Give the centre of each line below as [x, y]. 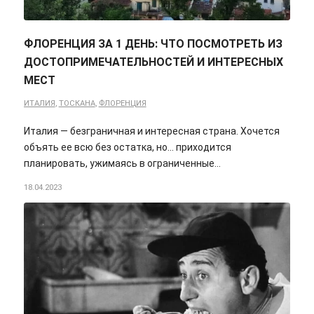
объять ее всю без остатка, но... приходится [127, 147]
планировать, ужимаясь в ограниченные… [122, 163]
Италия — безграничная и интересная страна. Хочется [151, 131]
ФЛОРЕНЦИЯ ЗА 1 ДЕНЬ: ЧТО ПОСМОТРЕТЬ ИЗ [153, 43]
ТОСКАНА [77, 103]
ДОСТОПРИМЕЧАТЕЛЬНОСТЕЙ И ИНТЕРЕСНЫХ [153, 62]
